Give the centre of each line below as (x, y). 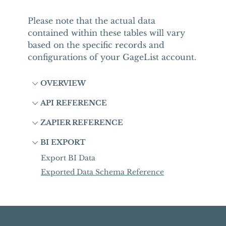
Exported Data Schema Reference (102, 172)
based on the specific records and (96, 45)
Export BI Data (68, 158)
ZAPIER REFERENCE (81, 123)
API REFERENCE (73, 103)
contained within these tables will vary (106, 33)
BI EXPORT (63, 142)
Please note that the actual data (91, 21)
